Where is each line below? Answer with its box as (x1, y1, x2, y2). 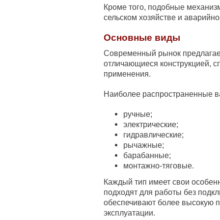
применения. (104, 69, 151, 78)
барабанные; (123, 151, 171, 160)
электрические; (123, 120, 178, 129)
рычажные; (123, 140, 164, 149)
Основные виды (104, 32, 180, 43)
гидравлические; (123, 130, 184, 139)
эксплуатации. (104, 208, 155, 217)
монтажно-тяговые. (123, 161, 194, 170)
